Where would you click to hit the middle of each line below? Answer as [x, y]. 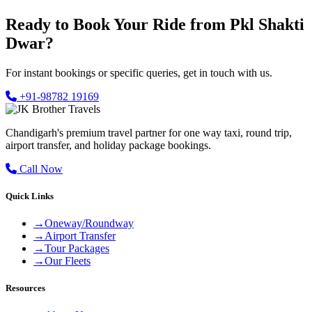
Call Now [40, 169]
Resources [25, 288]
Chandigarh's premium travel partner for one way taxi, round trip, [149, 132]
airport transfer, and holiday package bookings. [108, 145]
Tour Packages [77, 248]
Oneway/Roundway [89, 223]
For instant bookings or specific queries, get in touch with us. [139, 72]
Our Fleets [68, 260]
